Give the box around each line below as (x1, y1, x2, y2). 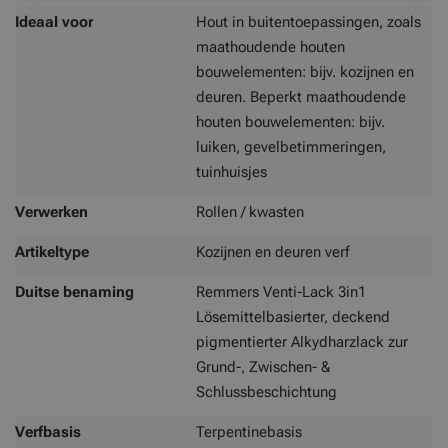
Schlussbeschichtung (196, 383, 337, 401)
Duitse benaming (15, 283, 134, 301)
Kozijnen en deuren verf (196, 243, 349, 261)
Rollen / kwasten (196, 203, 304, 221)
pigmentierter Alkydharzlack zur (196, 333, 408, 351)
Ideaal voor (15, 13, 93, 31)
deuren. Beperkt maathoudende (196, 88, 406, 106)
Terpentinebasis (196, 423, 302, 441)
